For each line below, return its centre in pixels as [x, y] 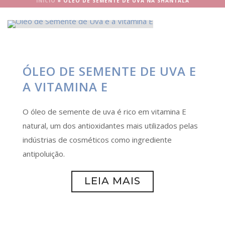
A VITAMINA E [65, 87]
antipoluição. [44, 154]
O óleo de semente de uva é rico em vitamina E [104, 111]
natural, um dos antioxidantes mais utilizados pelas [110, 126]
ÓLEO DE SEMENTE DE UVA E [109, 71]
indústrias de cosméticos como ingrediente [97, 140]
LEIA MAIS [113, 181]
